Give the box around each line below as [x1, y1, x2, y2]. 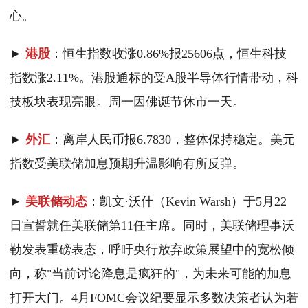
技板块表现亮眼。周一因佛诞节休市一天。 [10, 95, 245, 109]
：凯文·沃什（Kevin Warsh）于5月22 [87, 195, 287, 209]
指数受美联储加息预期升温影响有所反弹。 [10, 157, 245, 171]
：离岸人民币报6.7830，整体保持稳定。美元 [50, 133, 295, 147]
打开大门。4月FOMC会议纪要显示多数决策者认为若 [10, 291, 298, 305]
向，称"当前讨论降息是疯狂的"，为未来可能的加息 [10, 267, 291, 281]
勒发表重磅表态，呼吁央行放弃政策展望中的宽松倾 [10, 243, 294, 257]
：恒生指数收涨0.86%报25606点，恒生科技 [50, 47, 287, 61]
